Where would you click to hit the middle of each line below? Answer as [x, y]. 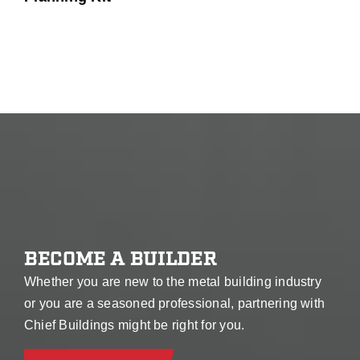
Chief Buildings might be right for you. [134, 325]
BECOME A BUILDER [120, 260]
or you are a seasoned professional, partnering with [174, 304]
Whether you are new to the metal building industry [172, 282]
